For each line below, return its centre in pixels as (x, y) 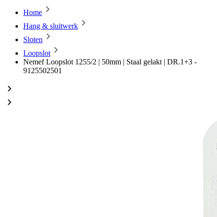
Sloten (33, 39)
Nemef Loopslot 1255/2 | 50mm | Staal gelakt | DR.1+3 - (110, 62)
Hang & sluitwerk (51, 26)
